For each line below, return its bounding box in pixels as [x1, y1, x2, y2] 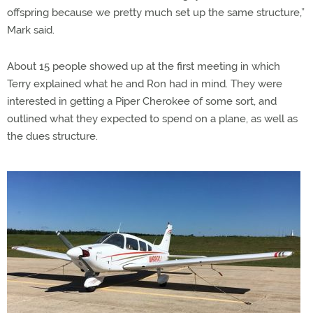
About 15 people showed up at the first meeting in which [7, 60, 280, 73]
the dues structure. [7, 130, 98, 143]
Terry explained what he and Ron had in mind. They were [7, 78, 282, 90]
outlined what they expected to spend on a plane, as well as [7, 112, 298, 125]
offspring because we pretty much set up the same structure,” [7, 6, 305, 19]
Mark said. [7, 24, 54, 36]
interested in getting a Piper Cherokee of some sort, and [7, 95, 277, 108]
